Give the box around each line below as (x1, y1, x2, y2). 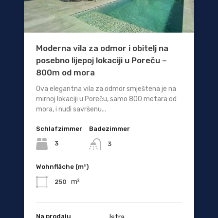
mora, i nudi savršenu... (36, 105, 106, 113)
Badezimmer (89, 125, 130, 132)
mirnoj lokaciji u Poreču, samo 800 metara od (36, 94, 177, 103)
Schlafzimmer (36, 125, 82, 132)
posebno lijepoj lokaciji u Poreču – (36, 55, 167, 65)
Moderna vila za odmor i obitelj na (36, 43, 168, 53)
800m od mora (36, 67, 95, 77)
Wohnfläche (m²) (36, 163, 89, 170)
